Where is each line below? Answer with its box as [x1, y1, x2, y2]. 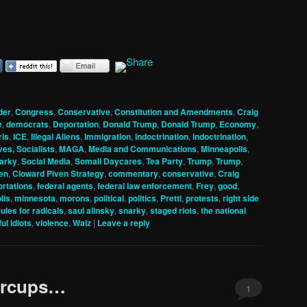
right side [223, 191, 259, 204]
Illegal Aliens [31, 130, 80, 143]
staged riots [150, 204, 197, 217]
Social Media [21, 154, 71, 167]
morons [60, 191, 90, 204]
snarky [119, 204, 146, 217]
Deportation [53, 117, 99, 130]
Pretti [160, 191, 182, 204]
